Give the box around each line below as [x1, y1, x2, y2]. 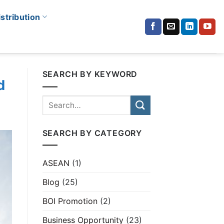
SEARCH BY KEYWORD [42, 69, 138, 79]
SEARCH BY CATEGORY [42, 127, 142, 138]
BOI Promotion [42, 196, 97, 206]
